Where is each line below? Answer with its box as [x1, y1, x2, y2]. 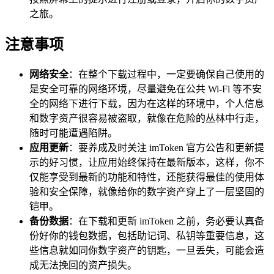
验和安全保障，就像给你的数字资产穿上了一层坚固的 [29, 187, 264, 198]
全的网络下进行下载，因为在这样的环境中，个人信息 [29, 98, 264, 109]
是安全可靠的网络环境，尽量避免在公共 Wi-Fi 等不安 [29, 84, 262, 95]
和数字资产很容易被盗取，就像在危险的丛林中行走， [29, 113, 264, 124]
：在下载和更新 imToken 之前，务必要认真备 [68, 216, 264, 227]
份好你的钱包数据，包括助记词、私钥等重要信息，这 [29, 231, 264, 242]
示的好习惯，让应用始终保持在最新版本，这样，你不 [29, 157, 264, 168]
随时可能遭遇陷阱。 [29, 128, 117, 139]
